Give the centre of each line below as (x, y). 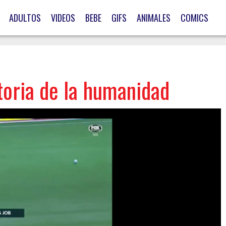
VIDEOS (63, 18)
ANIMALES (154, 18)
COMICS (194, 18)
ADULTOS (25, 18)
